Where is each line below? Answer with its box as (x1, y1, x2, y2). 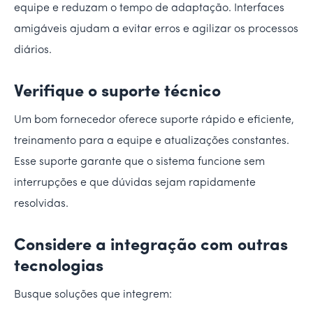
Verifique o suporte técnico (14, 83, 221, 101)
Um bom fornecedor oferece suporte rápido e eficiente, (14, 114, 294, 126)
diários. (14, 44, 52, 56)
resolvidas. (14, 198, 68, 210)
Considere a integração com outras (14, 237, 288, 254)
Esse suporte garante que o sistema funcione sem (14, 156, 265, 168)
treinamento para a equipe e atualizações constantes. (14, 135, 289, 147)
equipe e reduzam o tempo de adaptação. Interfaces (14, 2, 284, 14)
